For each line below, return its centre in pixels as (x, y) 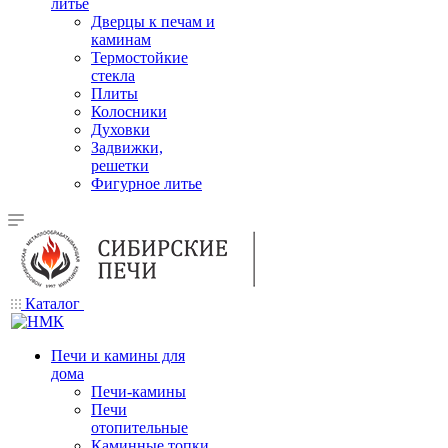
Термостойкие (139, 57)
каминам (121, 39)
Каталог (52, 303)
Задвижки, (127, 147)
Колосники (129, 111)
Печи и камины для (118, 355)
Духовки (120, 129)
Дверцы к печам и (153, 21)
